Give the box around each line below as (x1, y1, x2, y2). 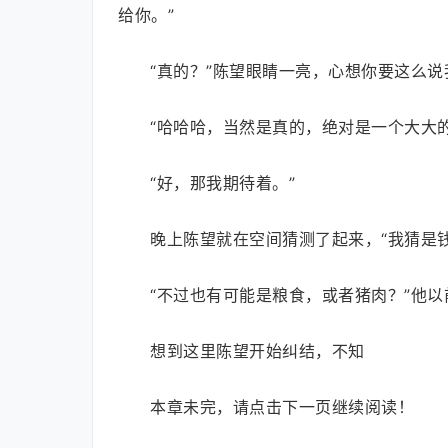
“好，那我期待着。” (150, 173, 295, 193)
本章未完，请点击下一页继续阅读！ (150, 397, 414, 417)
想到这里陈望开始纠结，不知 (150, 341, 365, 361)
